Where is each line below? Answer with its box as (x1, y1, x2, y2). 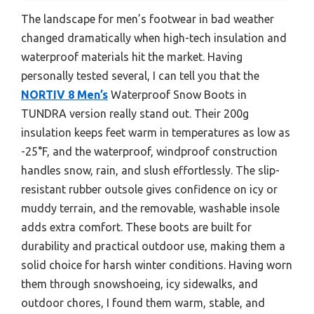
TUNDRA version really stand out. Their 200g (21, 107, 249, 120)
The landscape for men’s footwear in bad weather (21, 12, 274, 25)
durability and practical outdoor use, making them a (21, 239, 285, 252)
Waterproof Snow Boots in (108, 88, 247, 101)
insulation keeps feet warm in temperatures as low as (21, 125, 290, 139)
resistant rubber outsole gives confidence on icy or (21, 182, 278, 196)
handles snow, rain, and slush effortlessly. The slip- (21, 163, 280, 177)
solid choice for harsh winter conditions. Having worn (21, 258, 292, 271)
